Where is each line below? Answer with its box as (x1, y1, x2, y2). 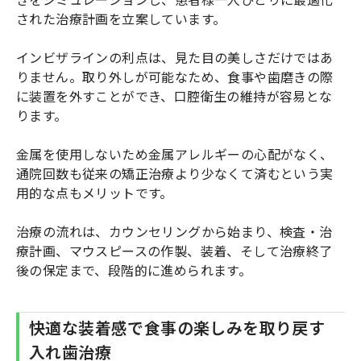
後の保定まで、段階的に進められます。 (16, 259, 252, 280)
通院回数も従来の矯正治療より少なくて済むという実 (16, 163, 334, 183)
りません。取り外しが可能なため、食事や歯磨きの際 (16, 66, 334, 86)
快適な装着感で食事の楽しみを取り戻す (29, 315, 326, 339)
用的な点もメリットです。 (16, 182, 173, 202)
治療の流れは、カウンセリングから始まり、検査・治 (16, 221, 333, 241)
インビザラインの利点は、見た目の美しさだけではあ (16, 47, 334, 67)
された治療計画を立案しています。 (16, 8, 226, 28)
